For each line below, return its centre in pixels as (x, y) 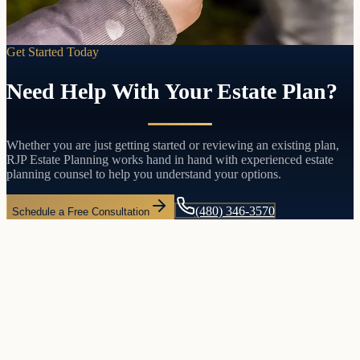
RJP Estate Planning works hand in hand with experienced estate (170, 159)
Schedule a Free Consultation (81, 211)
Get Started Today (53, 52)
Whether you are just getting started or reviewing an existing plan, (173, 145)
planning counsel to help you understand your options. (144, 174)
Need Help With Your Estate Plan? (172, 91)
